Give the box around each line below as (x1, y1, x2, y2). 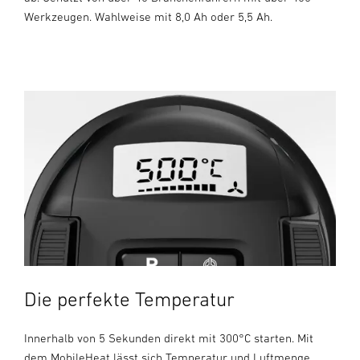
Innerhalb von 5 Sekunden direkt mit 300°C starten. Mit (24, 331, 313, 346)
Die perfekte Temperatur (24, 288, 235, 311)
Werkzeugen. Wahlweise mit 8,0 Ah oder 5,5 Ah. (24, 10, 272, 24)
